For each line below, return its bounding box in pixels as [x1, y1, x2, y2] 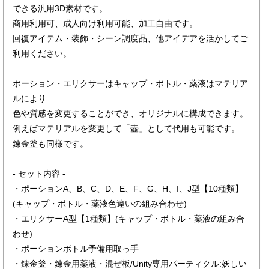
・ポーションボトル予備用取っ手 [13, 244, 139, 253]
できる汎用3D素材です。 [13, 4, 107, 13]
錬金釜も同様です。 [13, 139, 88, 148]
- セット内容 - [13, 169, 65, 178]
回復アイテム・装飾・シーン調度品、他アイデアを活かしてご [13, 34, 248, 43]
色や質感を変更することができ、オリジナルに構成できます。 [13, 109, 248, 118]
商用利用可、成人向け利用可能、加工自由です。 [13, 19, 198, 28]
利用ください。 [13, 49, 71, 58]
